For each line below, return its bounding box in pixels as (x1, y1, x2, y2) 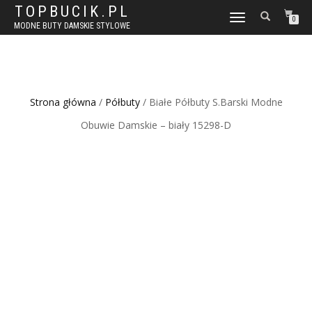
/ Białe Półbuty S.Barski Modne (139, 95, 283, 109)
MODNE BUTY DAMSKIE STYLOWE (14, 21, 130, 31)
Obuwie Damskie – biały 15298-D (81, 118, 231, 132)
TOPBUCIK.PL (14, 3, 130, 20)
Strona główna (29, 95, 96, 109)
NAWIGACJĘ (229, 21, 267, 30)
